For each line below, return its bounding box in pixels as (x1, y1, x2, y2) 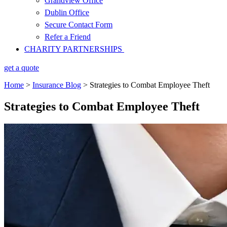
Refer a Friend (45, 32, 91, 41)
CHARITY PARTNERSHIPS (24, 45, 124, 53)
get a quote (4, 63, 39, 72)
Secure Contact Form (45, 20, 112, 29)
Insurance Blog (32, 81, 81, 89)
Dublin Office (45, 8, 89, 17)
